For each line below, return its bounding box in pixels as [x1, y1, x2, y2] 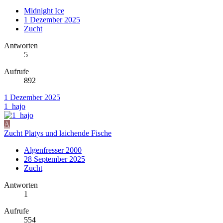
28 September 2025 [24, 154, 85, 163]
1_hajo [4, 102, 25, 111]
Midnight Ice [24, 6, 64, 15]
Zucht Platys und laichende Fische [4, 128, 111, 137]
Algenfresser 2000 [24, 145, 82, 154]
